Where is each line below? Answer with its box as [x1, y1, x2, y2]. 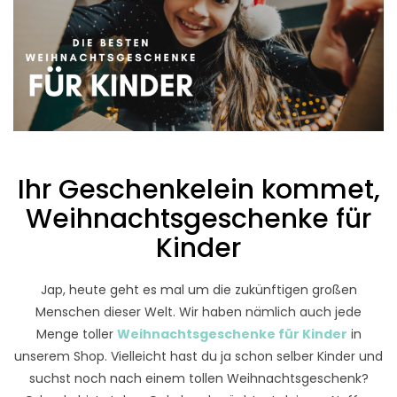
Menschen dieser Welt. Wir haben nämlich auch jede [35, 303, 362, 322]
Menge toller [35, 325, 117, 344]
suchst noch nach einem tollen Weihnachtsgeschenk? [28, 370, 369, 388]
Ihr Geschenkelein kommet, [17, 170, 380, 208]
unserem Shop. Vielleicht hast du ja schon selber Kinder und [14, 347, 383, 366]
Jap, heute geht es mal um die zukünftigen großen [40, 281, 357, 300]
